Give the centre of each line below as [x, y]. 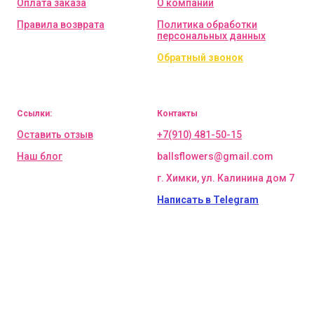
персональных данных [211, 36]
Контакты [177, 114]
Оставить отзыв [55, 135]
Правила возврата [61, 25]
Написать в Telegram [208, 200]
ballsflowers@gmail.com [215, 157]
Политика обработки [207, 25]
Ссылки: [34, 114]
